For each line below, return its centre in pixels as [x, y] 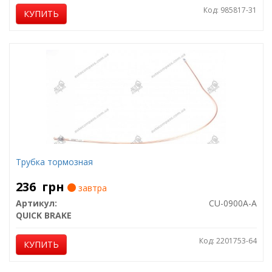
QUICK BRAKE [43, 215]
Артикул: [36, 203]
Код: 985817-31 [230, 10]
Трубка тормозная [54, 162]
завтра [91, 188]
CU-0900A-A [233, 203]
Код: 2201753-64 [228, 241]
